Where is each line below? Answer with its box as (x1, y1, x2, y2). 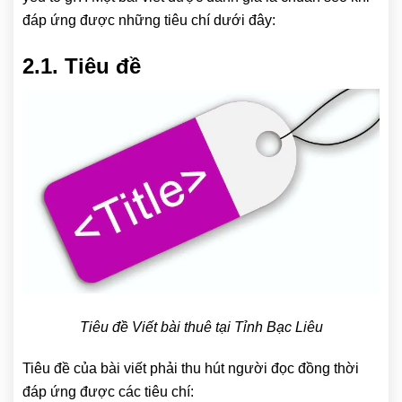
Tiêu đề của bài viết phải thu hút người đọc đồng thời (22, 360, 359, 376)
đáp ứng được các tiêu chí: (22, 383, 194, 399)
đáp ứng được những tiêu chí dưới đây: (22, 13, 275, 29)
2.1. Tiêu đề (22, 54, 141, 79)
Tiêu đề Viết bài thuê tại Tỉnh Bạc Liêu (79, 319, 323, 335)
